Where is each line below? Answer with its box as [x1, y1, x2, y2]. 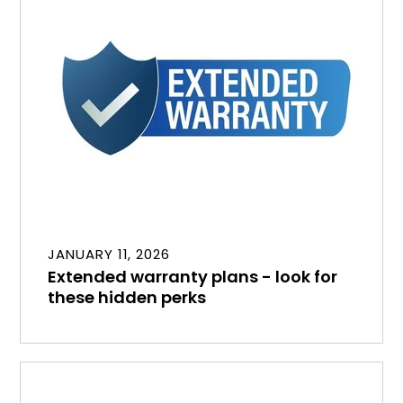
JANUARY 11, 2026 [48, 244, 170, 264]
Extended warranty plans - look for [48, 264, 338, 288]
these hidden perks [48, 285, 207, 309]
